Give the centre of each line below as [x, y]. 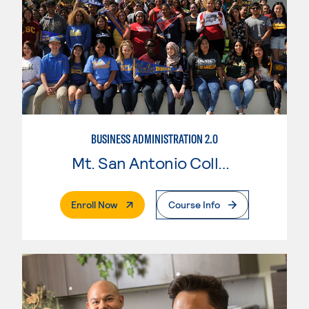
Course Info [194, 204]
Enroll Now [94, 204]
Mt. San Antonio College [224, 162]
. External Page [149, 203]
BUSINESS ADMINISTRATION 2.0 [154, 139]
